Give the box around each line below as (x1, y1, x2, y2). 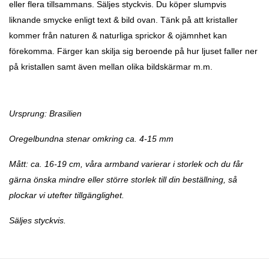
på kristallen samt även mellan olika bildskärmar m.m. (9, 62, 213, 72)
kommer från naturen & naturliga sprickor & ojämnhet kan (9, 31, 227, 41)
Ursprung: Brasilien (9, 109, 82, 119)
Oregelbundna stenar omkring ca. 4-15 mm (9, 134, 174, 144)
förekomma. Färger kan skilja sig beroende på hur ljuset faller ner (9, 46, 258, 56)
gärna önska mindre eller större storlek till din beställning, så (9, 175, 237, 185)
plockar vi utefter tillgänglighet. (9, 190, 124, 201)
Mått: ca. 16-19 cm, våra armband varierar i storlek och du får (9, 159, 243, 169)
